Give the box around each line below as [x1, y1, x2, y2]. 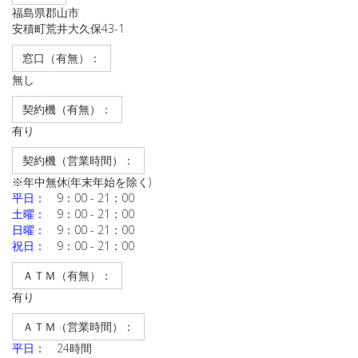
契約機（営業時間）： [22, 153, 134, 168]
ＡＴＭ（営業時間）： [22, 319, 134, 334]
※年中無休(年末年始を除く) [12, 174, 151, 189]
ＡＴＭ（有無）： [22, 268, 112, 283]
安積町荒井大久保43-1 [12, 21, 125, 36]
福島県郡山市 [12, 5, 79, 20]
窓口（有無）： [22, 50, 101, 66]
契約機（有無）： [22, 101, 112, 117]
